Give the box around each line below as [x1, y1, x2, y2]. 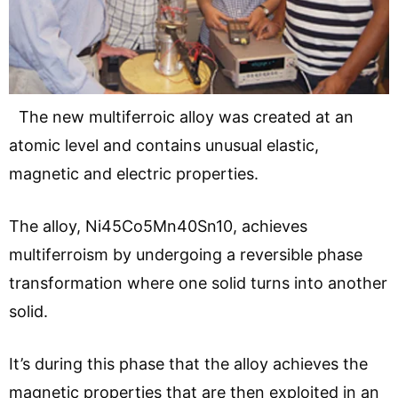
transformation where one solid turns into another [9, 274, 387, 293]
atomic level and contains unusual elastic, [9, 136, 319, 155]
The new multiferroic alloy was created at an [9, 107, 354, 127]
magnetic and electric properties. [9, 164, 259, 184]
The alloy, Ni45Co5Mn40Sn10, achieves [9, 217, 307, 236]
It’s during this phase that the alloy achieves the [9, 354, 368, 374]
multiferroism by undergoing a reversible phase [9, 245, 362, 265]
